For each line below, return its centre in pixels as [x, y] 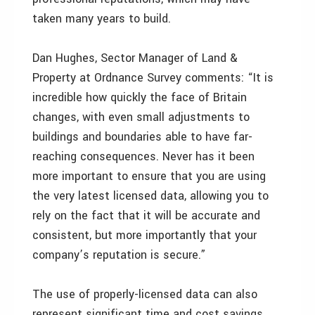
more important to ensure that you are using [149, 176]
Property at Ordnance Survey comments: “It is [153, 78]
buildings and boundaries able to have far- [142, 137]
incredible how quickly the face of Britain [140, 97]
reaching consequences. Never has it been [143, 156]
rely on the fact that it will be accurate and [146, 216]
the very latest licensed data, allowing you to [150, 196]
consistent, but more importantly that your [144, 235]
